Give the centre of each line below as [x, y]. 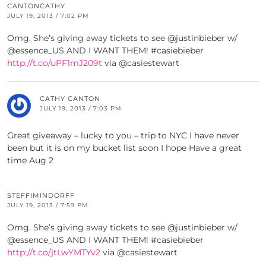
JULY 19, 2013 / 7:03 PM [81, 109]
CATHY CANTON [70, 99]
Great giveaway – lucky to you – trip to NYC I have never [123, 136]
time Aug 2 [30, 161]
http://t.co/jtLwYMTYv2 [54, 253]
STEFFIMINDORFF [41, 196]
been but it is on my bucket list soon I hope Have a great [124, 148]
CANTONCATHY [36, 6]
